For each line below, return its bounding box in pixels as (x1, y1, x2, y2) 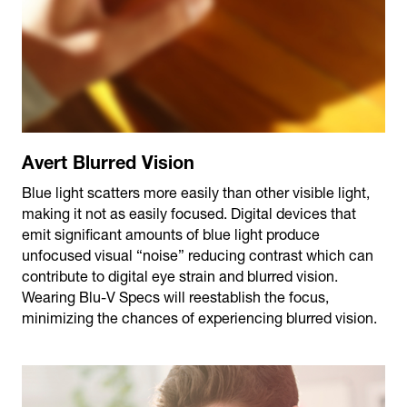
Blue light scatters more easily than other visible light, (22, 184, 370, 201)
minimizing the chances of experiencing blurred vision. (22, 309, 377, 326)
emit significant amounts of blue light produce (22, 225, 320, 243)
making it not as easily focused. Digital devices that (22, 204, 356, 222)
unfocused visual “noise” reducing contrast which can (22, 246, 373, 263)
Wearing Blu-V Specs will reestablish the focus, (22, 288, 329, 305)
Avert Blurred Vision (22, 150, 194, 173)
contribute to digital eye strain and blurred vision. (22, 267, 338, 284)
